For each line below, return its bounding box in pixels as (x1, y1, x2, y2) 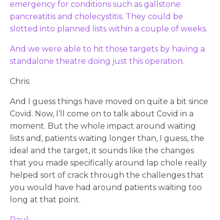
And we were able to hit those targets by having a (10, 44, 205, 54)
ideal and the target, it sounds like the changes (10, 145, 194, 155)
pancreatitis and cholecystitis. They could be (10, 11, 183, 21)
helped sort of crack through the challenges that (10, 170, 204, 180)
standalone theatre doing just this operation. (10, 56, 184, 66)
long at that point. (10, 194, 81, 204)
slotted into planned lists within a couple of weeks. (10, 24, 207, 33)
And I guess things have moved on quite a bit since (10, 96, 208, 106)
